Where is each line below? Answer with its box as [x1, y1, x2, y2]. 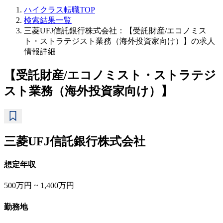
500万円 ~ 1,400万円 [4, 181, 74, 190]
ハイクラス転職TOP [24, 5, 95, 14]
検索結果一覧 [24, 16, 72, 24]
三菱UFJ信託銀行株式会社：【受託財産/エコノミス [24, 26, 207, 35]
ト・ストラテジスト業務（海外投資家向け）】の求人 [24, 37, 215, 45]
